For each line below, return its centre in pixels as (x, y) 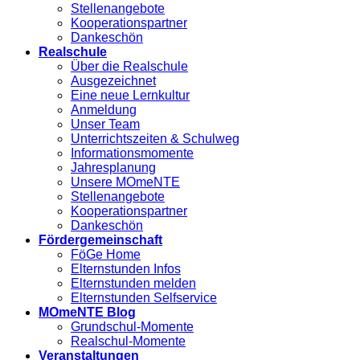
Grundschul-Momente (132, 327)
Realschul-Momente (128, 342)
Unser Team (105, 125)
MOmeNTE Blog (87, 313)
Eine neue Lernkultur (130, 96)
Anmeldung (104, 110)
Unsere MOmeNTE (125, 182)
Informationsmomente (132, 153)
